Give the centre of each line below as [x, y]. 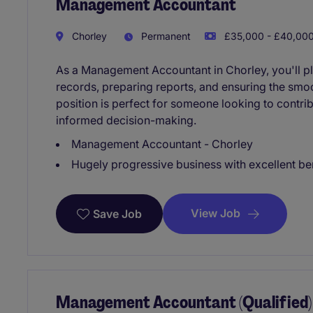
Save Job [117, 214]
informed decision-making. [126, 121]
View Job [216, 213]
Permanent [165, 36]
